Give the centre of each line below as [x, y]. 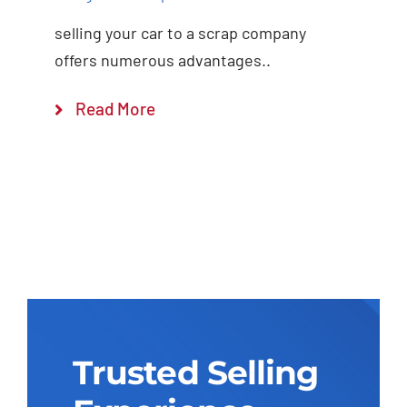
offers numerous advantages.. [162, 60]
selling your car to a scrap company [180, 33]
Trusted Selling [195, 373]
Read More [115, 109]
